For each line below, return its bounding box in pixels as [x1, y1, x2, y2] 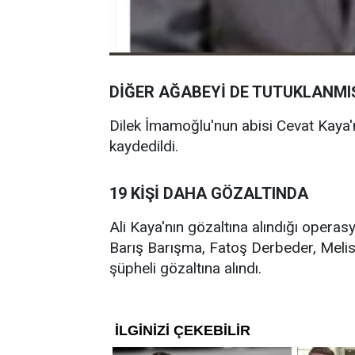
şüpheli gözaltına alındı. [109, 259, 261, 278]
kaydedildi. [109, 137, 178, 156]
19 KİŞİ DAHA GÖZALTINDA [109, 184, 308, 204]
